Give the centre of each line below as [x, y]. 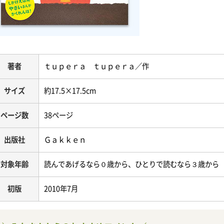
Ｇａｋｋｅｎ [65, 140]
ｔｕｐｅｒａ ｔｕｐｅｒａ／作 [96, 66]
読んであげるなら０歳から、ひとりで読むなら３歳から [131, 164]
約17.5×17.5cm [70, 91]
